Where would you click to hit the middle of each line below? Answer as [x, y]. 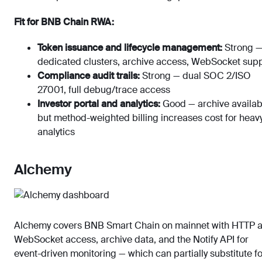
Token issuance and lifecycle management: [130, 47]
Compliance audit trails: [89, 75]
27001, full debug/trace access [104, 89]
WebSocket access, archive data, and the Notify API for [131, 239]
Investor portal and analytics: [99, 104]
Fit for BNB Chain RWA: [64, 22]
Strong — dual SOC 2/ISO [195, 75]
